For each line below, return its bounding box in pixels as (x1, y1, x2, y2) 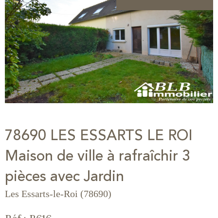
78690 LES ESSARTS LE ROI (5, 124, 193, 147)
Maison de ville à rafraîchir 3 (5, 144, 190, 167)
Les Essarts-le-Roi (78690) (5, 188, 111, 199)
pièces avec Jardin (5, 164, 124, 188)
